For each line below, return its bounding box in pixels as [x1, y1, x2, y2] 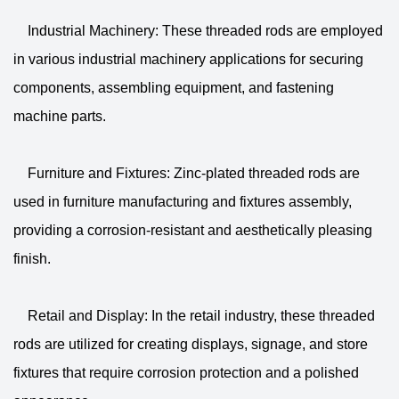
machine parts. [13, 109, 106, 124]
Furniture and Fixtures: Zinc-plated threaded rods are [13, 166, 360, 181]
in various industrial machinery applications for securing [13, 52, 363, 67]
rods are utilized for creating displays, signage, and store [13, 337, 368, 352]
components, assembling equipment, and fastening [13, 80, 334, 95]
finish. [13, 251, 51, 266]
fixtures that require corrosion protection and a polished [13, 365, 359, 380]
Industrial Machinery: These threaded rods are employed [13, 23, 383, 38]
